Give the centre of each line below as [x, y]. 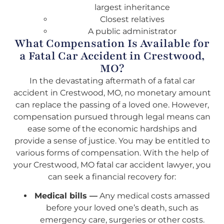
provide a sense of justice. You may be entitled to [112, 140]
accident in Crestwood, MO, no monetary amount [112, 92]
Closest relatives [132, 19]
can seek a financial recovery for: [112, 176]
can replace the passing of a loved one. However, [112, 104]
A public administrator [132, 31]
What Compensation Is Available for [112, 43]
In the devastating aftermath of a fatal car [112, 80]
